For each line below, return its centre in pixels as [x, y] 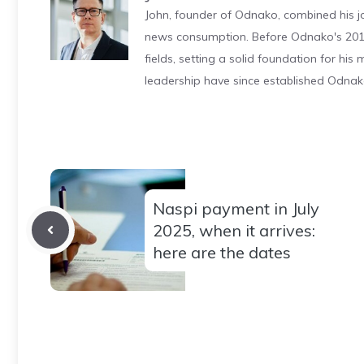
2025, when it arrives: [234, 230]
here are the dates [222, 252]
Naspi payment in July [236, 208]
